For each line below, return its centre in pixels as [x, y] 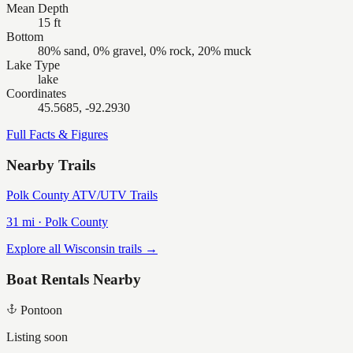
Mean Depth [37, 8]
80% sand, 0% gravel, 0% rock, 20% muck [145, 51]
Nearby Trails [51, 165]
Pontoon [41, 310]
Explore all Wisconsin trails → [82, 249]
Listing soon [37, 336]
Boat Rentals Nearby [74, 280]
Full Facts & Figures [57, 134]
